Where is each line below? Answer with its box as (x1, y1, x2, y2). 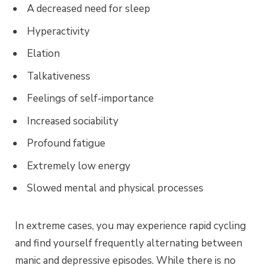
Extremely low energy (27, 159, 130, 173)
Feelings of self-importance (27, 92, 154, 106)
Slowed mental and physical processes (27, 181, 203, 196)
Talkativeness (27, 69, 90, 83)
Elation (27, 47, 60, 61)
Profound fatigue (27, 136, 105, 151)
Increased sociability (27, 114, 118, 128)
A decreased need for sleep (27, 2, 150, 16)
